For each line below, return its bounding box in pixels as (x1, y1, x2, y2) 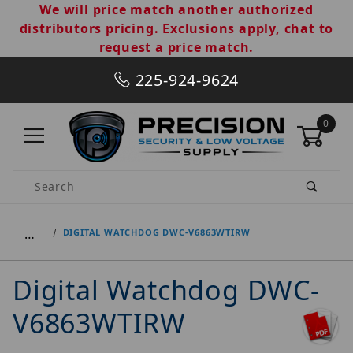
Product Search (13, 171, 103, 187)
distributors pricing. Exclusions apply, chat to (19, 20, 334, 37)
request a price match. (98, 39, 255, 56)
